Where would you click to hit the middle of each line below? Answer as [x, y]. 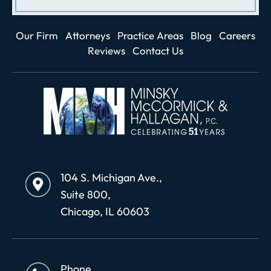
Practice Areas [150, 35]
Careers [237, 35]
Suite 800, [86, 194]
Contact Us [158, 50]
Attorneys [88, 35]
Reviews [106, 50]
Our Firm [37, 35]
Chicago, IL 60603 [105, 211]
